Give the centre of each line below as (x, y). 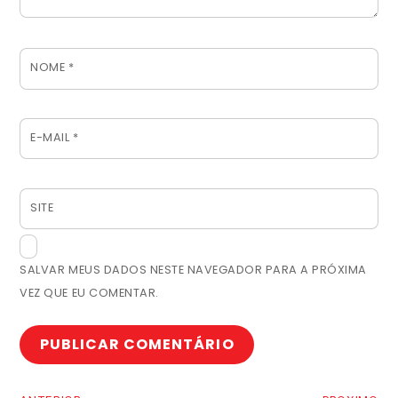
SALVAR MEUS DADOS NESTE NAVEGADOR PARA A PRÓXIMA (193, 270)
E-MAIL (52, 137)
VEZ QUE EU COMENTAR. (89, 293)
